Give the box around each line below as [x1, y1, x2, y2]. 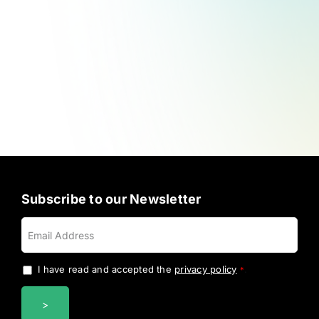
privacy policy [174, 263, 237, 276]
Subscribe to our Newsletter [21, 192, 202, 207]
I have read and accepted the [38, 263, 175, 276]
